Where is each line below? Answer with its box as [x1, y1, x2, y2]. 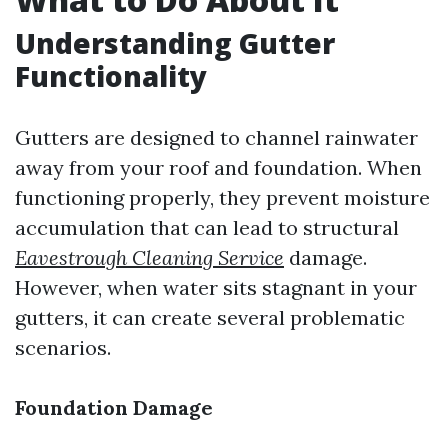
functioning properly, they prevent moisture [15, 185, 430, 210]
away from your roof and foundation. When [15, 155, 422, 180]
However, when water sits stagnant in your [15, 275, 417, 300]
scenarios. [15, 335, 111, 360]
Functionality [15, 57, 207, 95]
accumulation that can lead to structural [15, 215, 399, 240]
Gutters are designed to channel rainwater [15, 125, 418, 150]
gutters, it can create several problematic [15, 305, 405, 330]
